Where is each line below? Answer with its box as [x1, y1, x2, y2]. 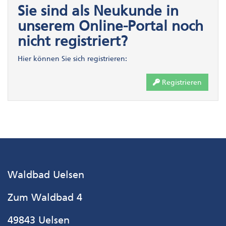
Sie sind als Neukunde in [18, 2, 179, 19]
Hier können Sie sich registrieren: [18, 54, 127, 63]
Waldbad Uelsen [8, 168, 84, 181]
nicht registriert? [18, 32, 128, 49]
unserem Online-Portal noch [18, 17, 203, 34]
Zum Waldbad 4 [8, 191, 82, 203]
